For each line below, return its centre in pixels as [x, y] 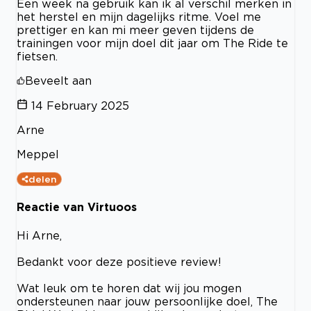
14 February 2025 [80, 106]
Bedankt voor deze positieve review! [119, 261]
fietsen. [37, 57]
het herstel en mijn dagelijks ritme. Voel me [139, 17]
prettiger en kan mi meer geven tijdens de [135, 30]
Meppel [38, 154]
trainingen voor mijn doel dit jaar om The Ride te [152, 43]
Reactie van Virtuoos [77, 207]
